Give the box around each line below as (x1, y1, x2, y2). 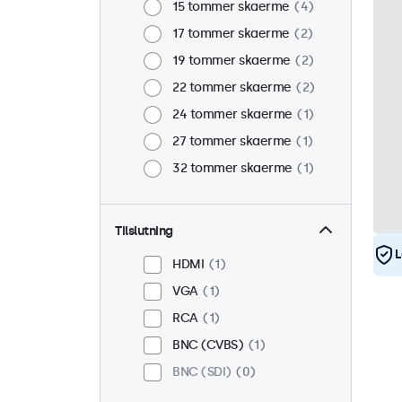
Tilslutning (115, 223, 173, 239)
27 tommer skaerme (172, 134, 292, 149)
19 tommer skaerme (172, 53, 291, 68)
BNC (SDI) (172, 364, 232, 380)
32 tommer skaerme (172, 161, 293, 176)
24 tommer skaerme (172, 107, 293, 122)
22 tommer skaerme (172, 80, 292, 95)
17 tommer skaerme (172, 26, 290, 41)
